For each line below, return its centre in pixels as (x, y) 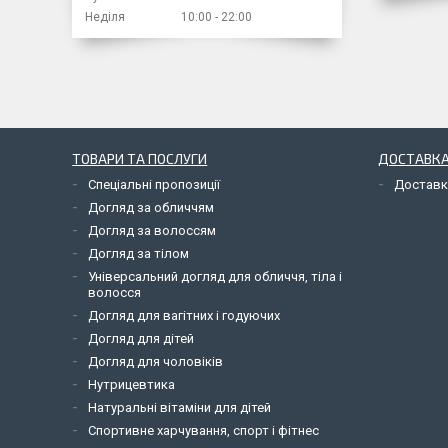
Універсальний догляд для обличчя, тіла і (215, 276)
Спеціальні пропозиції (154, 184)
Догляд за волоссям (152, 230)
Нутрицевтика (132, 384)
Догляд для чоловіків (156, 361)
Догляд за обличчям (151, 207)
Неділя (105, 16)
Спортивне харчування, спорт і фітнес (204, 430)
